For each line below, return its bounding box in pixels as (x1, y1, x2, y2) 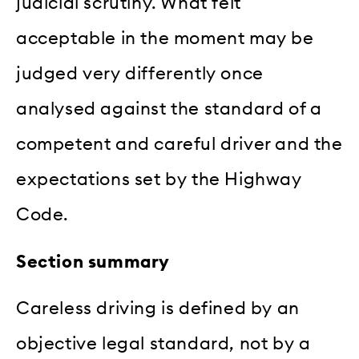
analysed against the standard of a (16, 100, 322, 119)
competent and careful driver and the (16, 135, 343, 154)
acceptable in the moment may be (16, 30, 314, 48)
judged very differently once (16, 65, 264, 83)
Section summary (16, 252, 170, 271)
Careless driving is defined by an (16, 299, 300, 317)
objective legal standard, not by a (16, 334, 311, 353)
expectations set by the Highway (16, 171, 302, 189)
